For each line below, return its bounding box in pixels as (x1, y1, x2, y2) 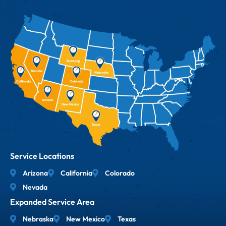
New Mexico (66, 214, 105, 224)
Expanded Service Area (10, 197, 94, 207)
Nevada (23, 183, 47, 192)
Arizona (23, 168, 48, 178)
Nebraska (23, 214, 53, 224)
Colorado (105, 168, 135, 178)
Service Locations (10, 151, 74, 161)
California (61, 168, 92, 178)
